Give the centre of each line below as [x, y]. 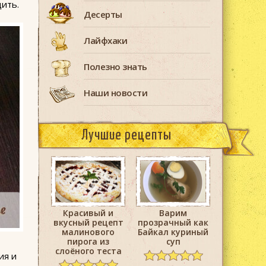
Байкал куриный [173, 232]
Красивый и [88, 213]
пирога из [88, 242]
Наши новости [115, 93]
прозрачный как [173, 223]
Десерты [103, 14]
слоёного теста [88, 251]
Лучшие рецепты [126, 136]
